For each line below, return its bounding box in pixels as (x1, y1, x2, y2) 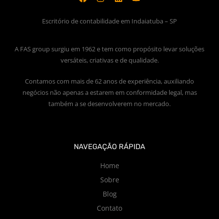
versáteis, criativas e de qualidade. (60, 56, 159, 65)
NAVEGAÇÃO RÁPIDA (74, 142, 145, 152)
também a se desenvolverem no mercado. (48, 99, 171, 108)
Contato (97, 203, 122, 213)
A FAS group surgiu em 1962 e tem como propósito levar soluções (15, 44, 204, 54)
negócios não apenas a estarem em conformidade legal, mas (22, 88, 197, 97)
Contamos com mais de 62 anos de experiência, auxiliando (25, 76, 194, 86)
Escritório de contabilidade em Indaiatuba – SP (42, 16, 177, 25)
